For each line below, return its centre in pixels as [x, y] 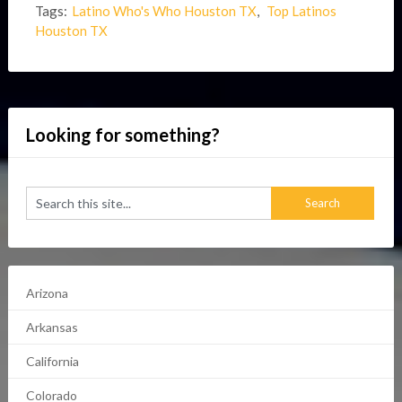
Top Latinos [301, 11]
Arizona [47, 293]
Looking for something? [122, 135]
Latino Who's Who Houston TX [164, 11]
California [52, 362]
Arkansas [52, 328]
